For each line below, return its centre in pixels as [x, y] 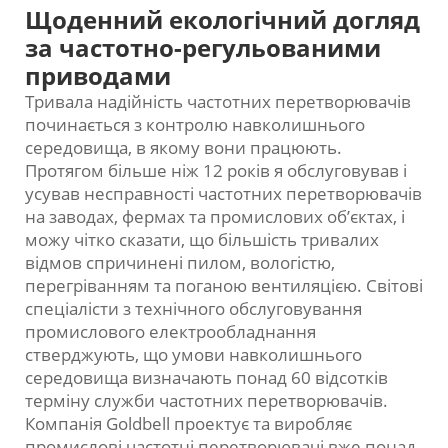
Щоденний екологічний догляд [222, 20]
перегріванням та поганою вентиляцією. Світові [224, 286]
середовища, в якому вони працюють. [183, 148]
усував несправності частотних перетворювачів [223, 194]
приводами [98, 76]
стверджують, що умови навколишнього [193, 355]
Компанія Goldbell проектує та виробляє [188, 424]
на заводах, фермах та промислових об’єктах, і [215, 217]
